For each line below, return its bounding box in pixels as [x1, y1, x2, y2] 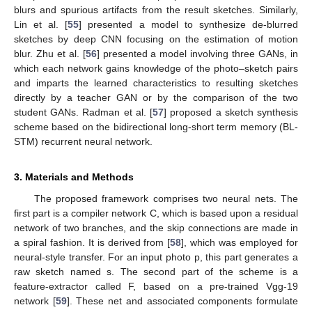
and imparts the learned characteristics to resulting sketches [14, 77, 298, 89]
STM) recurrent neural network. [14, 136, 153, 148]
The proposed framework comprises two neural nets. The [33, 193, 298, 205]
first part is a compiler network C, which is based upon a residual [14, 208, 298, 219]
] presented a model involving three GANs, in [96, 48, 299, 60]
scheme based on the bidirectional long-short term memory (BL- [14, 121, 298, 133]
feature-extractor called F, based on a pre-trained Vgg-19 [14, 281, 298, 292]
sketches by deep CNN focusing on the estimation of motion [14, 33, 298, 45]
